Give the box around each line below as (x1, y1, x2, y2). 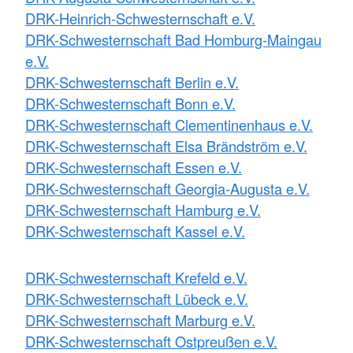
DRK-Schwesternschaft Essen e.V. (25, 156, 242, 177)
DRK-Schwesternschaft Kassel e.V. (25, 220, 245, 241)
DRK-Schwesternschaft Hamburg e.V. (25, 199, 261, 220)
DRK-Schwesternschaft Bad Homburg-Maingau (25, 28, 321, 50)
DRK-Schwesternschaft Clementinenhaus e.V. (25, 113, 313, 135)
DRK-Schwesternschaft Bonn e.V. (25, 92, 236, 113)
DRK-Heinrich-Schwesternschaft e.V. (25, 7, 255, 28)
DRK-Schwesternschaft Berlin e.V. (25, 71, 239, 92)
